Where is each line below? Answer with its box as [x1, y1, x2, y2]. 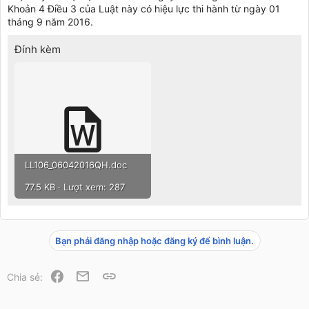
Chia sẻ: [7, 270, 43, 283]
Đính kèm [14, 43, 61, 56]
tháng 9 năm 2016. [8, 16, 93, 28]
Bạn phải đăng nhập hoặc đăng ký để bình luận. [54, 235, 254, 246]
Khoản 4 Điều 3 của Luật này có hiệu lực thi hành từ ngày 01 [8, 3, 280, 14]
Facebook [63, 268, 109, 281]
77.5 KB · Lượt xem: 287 [25, 181, 125, 192]
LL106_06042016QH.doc [25, 159, 127, 170]
